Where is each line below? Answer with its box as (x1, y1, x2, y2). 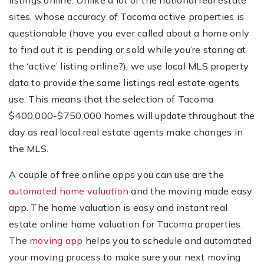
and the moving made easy (128, 185, 253, 197)
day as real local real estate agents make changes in (9, 126, 243, 138)
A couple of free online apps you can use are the (9, 169, 224, 180)
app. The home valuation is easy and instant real (9, 202, 227, 213)
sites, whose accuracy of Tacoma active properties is (9, 11, 244, 22)
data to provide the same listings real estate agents (9, 77, 239, 88)
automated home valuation (9, 185, 128, 197)
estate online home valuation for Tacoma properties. (9, 218, 243, 230)
